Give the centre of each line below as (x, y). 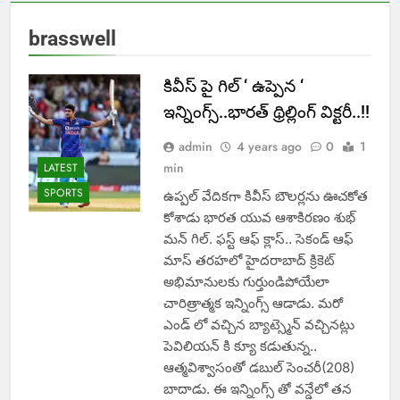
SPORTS (63, 192)
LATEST (61, 167)
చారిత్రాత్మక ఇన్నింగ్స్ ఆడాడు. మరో (253, 304)
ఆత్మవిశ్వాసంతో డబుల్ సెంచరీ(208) (258, 368)
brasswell (72, 39)
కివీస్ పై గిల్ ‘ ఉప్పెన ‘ (233, 87)
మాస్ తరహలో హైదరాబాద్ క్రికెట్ (249, 261)
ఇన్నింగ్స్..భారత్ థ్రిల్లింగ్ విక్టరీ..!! (266, 112)
